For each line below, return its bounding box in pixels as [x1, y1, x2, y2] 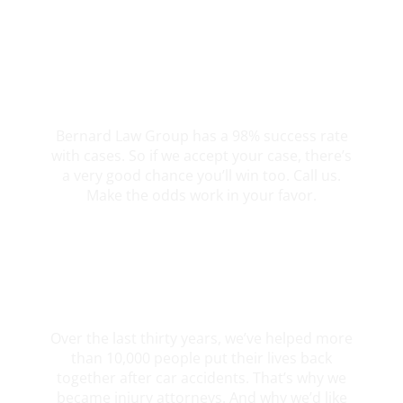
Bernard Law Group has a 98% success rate [55, 125, 348, 146]
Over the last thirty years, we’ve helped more [50, 328, 353, 349]
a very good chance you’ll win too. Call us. [62, 165, 341, 185]
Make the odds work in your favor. [86, 184, 317, 205]
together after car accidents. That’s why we [57, 368, 346, 389]
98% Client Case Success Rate [79, 88, 324, 113]
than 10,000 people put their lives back [71, 348, 332, 369]
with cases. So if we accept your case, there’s [51, 145, 352, 166]
